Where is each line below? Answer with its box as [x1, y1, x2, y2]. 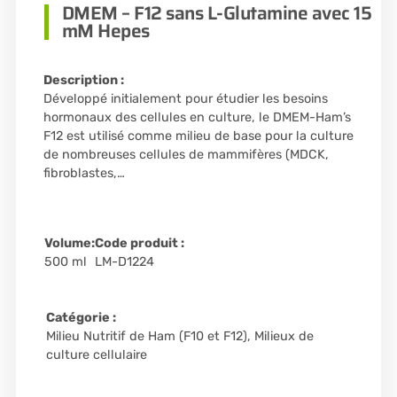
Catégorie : [45, 310, 116, 326]
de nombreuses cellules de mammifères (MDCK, [43, 147, 329, 163]
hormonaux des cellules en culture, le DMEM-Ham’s [43, 110, 351, 126]
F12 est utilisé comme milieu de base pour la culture [43, 128, 354, 144]
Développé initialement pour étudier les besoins [43, 91, 328, 107]
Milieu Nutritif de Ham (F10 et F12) [45, 329, 247, 345]
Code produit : [94, 236, 184, 252]
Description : [43, 73, 124, 89]
